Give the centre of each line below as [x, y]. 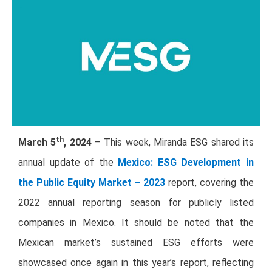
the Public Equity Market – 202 [89, 183]
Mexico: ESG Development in [186, 163]
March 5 [37, 143]
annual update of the [68, 163]
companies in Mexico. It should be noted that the [136, 223]
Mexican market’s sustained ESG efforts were [136, 243]
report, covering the [209, 183]
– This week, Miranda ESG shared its [173, 143]
